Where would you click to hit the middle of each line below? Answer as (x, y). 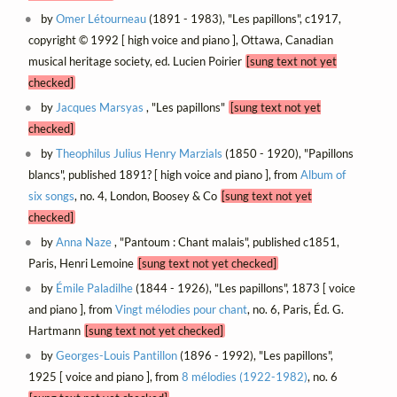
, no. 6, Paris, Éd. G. (295, 310)
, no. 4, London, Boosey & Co (147, 195)
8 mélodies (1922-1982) (244, 377)
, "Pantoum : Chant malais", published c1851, (226, 242)
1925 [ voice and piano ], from (105, 377)
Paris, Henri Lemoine (82, 264)
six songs (51, 195)
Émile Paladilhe (95, 288)
